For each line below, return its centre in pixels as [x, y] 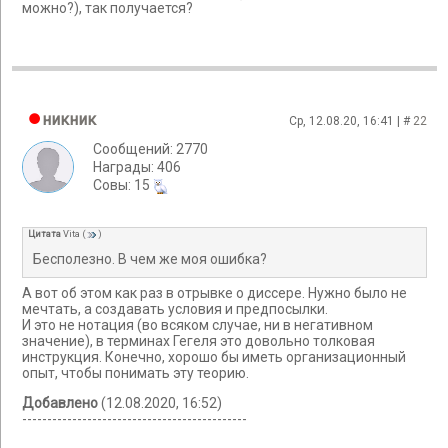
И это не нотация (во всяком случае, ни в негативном [197, 324]
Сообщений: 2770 [150, 149]
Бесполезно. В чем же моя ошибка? [150, 258]
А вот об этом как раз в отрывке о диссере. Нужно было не [214, 292]
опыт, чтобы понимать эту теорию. [135, 372]
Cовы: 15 [123, 185]
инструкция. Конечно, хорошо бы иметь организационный [214, 356]
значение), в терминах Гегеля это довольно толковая [198, 340]
